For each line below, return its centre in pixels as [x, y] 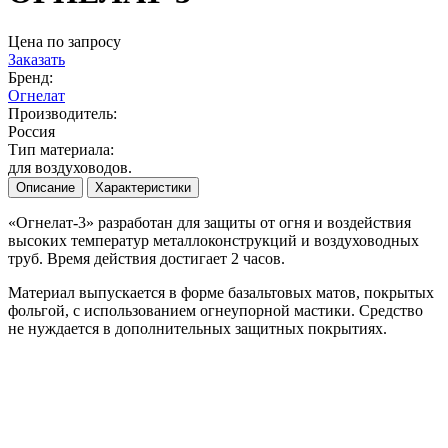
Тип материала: [61, 149]
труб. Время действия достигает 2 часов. [146, 258]
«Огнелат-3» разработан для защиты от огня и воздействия [209, 222]
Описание [45, 187]
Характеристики [143, 187]
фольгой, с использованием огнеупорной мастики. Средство [215, 310]
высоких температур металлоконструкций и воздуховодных [213, 240]
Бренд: [30, 77]
